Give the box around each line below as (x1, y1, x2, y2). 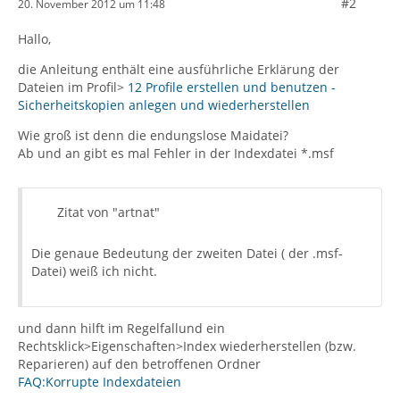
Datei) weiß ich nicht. (31, 262, 157, 279)
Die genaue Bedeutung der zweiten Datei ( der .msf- (31, 245, 343, 262)
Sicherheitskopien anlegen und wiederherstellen (18, 96, 310, 113)
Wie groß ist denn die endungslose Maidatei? (18, 127, 288, 144)
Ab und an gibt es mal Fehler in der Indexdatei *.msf (18, 145, 334, 162)
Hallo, (18, 30, 51, 47)
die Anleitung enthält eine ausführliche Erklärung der (18, 61, 339, 78)
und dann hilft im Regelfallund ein (18, 320, 225, 337)
